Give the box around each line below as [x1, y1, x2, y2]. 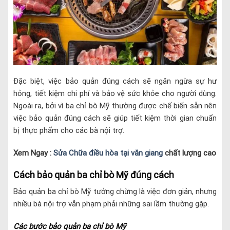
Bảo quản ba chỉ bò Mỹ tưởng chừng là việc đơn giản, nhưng [13, 187, 217, 197]
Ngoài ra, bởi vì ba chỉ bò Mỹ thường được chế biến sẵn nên [13, 101, 217, 111]
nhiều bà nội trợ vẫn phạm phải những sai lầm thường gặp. [13, 199, 211, 209]
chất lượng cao [163, 148, 216, 158]
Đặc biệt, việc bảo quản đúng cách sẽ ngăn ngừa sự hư [13, 76, 217, 86]
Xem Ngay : [13, 148, 53, 158]
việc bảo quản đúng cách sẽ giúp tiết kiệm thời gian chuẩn [13, 113, 217, 123]
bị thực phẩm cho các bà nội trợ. [13, 126, 124, 136]
